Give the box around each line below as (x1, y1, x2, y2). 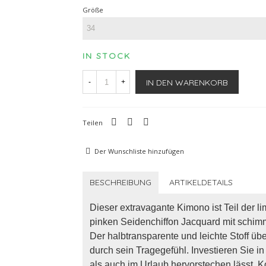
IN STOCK (83, 50, 131, 61)
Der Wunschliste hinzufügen (94, 147, 184, 156)
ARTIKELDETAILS (169, 177, 233, 188)
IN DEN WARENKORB (146, 77, 228, 88)
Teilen (83, 118, 103, 127)
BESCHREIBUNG (90, 177, 151, 188)
